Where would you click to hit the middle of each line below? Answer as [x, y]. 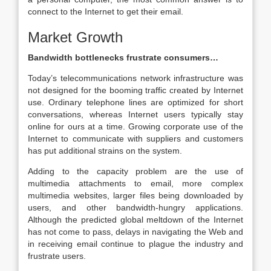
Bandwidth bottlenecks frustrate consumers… [123, 57]
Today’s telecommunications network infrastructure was [135, 78]
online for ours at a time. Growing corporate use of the [135, 126]
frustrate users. [57, 256]
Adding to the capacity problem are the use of [135, 171]
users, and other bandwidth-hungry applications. [135, 207]
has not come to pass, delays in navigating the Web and [135, 232]
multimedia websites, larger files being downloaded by [135, 195]
